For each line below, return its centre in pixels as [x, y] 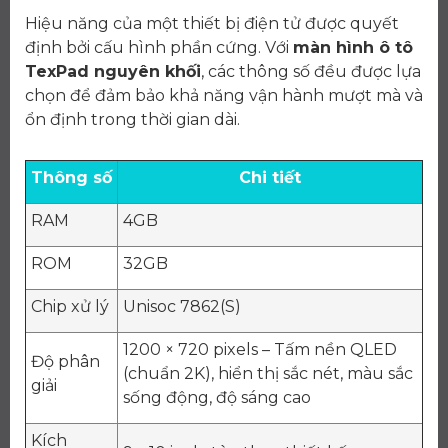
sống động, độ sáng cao [217, 397]
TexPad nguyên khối [113, 71]
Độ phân [65, 361]
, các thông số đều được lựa [311, 71]
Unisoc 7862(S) [182, 306]
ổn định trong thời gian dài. [132, 119]
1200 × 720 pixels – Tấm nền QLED [260, 349]
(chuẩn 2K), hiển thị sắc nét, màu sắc [268, 373]
